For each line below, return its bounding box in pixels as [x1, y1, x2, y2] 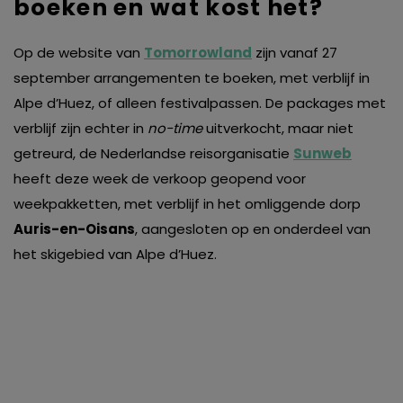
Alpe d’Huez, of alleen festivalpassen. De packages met [13, 94, 386, 113]
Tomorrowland [144, 43, 252, 63]
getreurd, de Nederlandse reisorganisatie [13, 144, 293, 164]
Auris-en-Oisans [13, 219, 135, 239]
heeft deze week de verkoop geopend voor [13, 169, 306, 189]
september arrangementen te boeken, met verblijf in [13, 68, 370, 88]
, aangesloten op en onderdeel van [135, 219, 371, 239]
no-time [148, 119, 202, 139]
